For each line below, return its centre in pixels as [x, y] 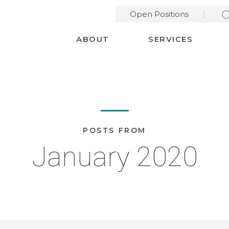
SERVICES [171, 39]
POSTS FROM [114, 130]
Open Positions [159, 14]
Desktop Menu [84, 30]
